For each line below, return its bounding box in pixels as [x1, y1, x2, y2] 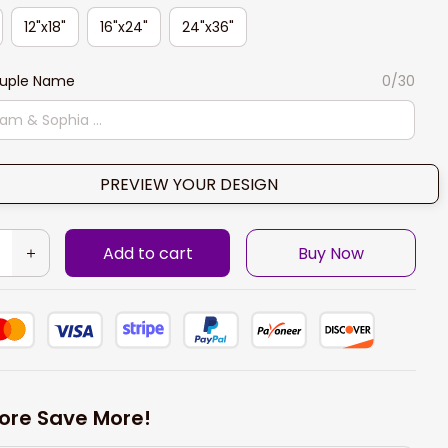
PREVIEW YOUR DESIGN [100, 172, 278, 196]
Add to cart [102, 241, 193, 265]
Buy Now [297, 241, 364, 265]
